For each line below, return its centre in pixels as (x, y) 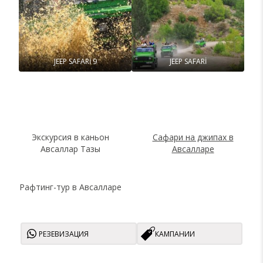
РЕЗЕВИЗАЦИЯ (64, 234)
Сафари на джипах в (193, 137)
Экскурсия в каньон (70, 137)
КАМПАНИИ (175, 234)
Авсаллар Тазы (70, 149)
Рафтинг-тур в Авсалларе (70, 187)
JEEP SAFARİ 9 (75, 62)
